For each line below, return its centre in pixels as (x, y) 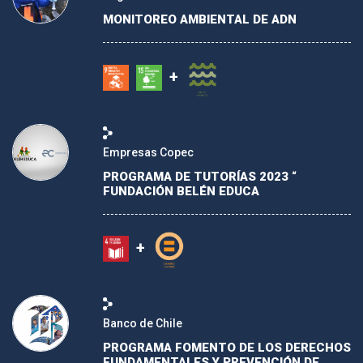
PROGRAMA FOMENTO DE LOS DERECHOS (227, 347)
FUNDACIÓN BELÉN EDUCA (181, 191)
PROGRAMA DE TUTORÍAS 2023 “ (200, 176)
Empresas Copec (148, 152)
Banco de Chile (143, 323)
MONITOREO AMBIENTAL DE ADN (200, 20)
